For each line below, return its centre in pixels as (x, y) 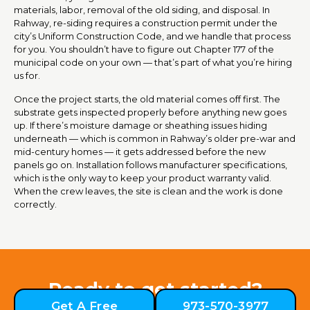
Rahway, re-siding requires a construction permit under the (146, 22)
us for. (27, 75)
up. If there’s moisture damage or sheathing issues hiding (140, 125)
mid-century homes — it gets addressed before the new (140, 151)
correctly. (35, 204)
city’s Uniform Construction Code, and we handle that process (152, 36)
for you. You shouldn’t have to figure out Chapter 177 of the (144, 49)
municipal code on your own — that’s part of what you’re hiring (153, 62)
